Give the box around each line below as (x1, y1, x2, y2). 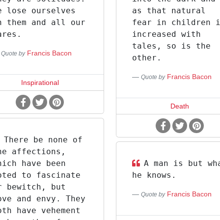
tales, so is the (132, 41, 211, 51)
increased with (132, 29, 201, 39)
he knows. (132, 170, 176, 180)
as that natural (132, 6, 206, 15)
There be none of (4, 135, 82, 144)
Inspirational (21, 79, 59, 86)
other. (132, 53, 162, 62)
